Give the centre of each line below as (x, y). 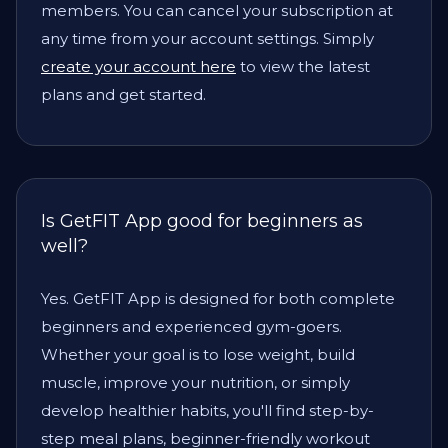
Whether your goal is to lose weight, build (198, 354)
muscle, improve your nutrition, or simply (195, 382)
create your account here (138, 66)
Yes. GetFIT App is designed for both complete (218, 298)
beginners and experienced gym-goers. (191, 326)
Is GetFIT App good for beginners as (202, 220)
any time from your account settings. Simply (207, 38)
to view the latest (303, 66)
